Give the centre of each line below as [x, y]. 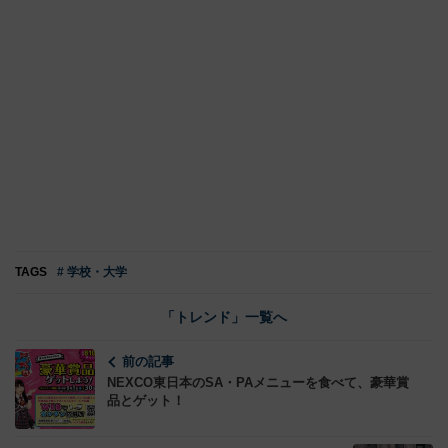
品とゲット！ [146, 401]
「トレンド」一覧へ [224, 317]
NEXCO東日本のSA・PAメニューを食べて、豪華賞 [258, 383]
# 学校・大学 [92, 272]
